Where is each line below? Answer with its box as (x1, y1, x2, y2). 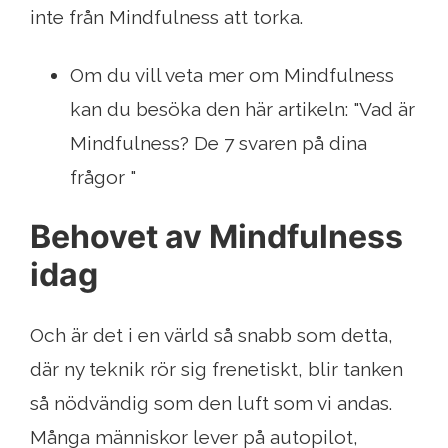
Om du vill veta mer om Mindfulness (70, 64, 394, 87)
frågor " (70, 166, 136, 189)
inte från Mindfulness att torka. (30, 6, 303, 29)
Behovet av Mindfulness (30, 217, 403, 257)
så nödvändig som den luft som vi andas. (30, 392, 392, 415)
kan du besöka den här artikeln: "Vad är (70, 98, 415, 121)
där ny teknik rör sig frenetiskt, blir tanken (30, 358, 403, 381)
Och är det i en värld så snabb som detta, (30, 324, 393, 347)
